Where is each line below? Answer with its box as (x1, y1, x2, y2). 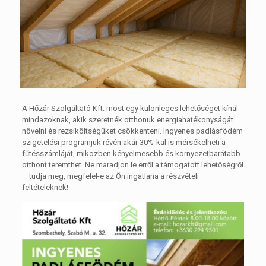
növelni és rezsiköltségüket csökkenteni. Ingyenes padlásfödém (21, 126, 243, 135)
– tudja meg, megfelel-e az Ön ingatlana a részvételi (21, 171, 199, 180)
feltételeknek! (21, 182, 68, 192)
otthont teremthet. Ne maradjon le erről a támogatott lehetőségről (21, 160, 243, 169)
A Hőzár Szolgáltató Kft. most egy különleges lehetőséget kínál (21, 103, 238, 113)
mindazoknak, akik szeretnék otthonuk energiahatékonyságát (21, 115, 233, 124)
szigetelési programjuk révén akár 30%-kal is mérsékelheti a (21, 137, 226, 147)
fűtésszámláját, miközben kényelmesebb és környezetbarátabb (21, 148, 240, 158)
